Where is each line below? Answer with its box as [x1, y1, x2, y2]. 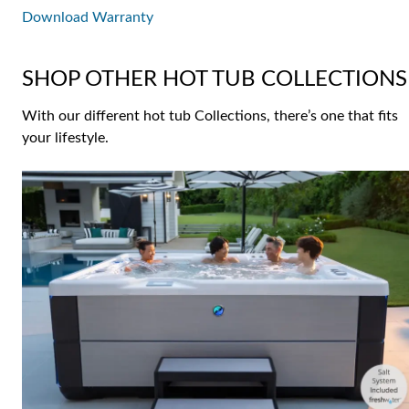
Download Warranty [22, 10, 153, 26]
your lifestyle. [22, 131, 109, 146]
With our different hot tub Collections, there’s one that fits [22, 109, 398, 124]
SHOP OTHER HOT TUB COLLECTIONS [22, 68, 407, 91]
